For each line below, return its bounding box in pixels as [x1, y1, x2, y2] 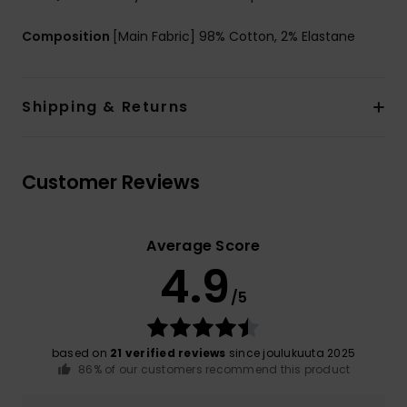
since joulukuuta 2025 [225, 345, 355, 362]
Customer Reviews [22, 169, 200, 196]
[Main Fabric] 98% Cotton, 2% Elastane [113, 27, 355, 46]
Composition [22, 27, 113, 46]
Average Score [146, 235, 261, 257]
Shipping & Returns [22, 96, 189, 118]
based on [51, 345, 111, 362]
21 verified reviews [110, 345, 226, 362]
